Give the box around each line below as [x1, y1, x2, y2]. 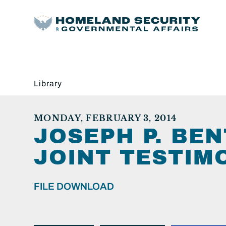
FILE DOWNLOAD [34, 181, 114, 192]
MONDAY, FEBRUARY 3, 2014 [34, 112, 178, 123]
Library [34, 79, 62, 88]
